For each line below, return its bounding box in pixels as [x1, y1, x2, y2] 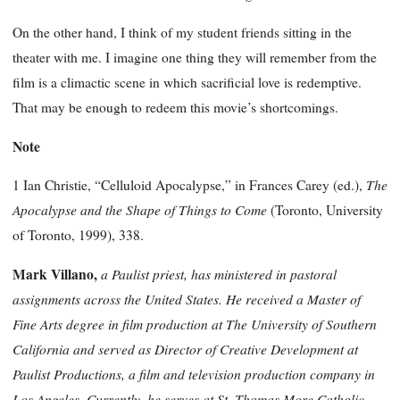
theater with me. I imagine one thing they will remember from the [12, 48, 377, 67]
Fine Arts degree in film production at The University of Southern [12, 313, 377, 333]
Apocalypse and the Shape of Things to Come [12, 200, 271, 220]
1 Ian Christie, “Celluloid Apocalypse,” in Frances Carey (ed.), [12, 176, 366, 195]
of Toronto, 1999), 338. [12, 226, 144, 245]
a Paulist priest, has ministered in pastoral [101, 263, 337, 283]
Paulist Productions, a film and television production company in [12, 363, 375, 383]
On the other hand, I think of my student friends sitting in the [12, 23, 352, 42]
